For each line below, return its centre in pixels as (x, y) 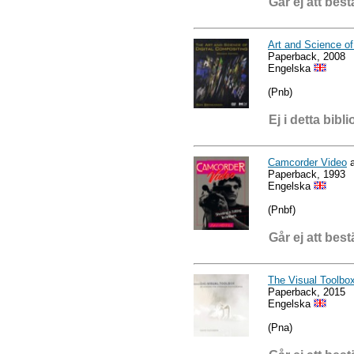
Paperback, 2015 (307, 292)
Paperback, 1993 (307, 174)
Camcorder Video (307, 162)
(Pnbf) (282, 209)
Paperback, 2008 (307, 56)
